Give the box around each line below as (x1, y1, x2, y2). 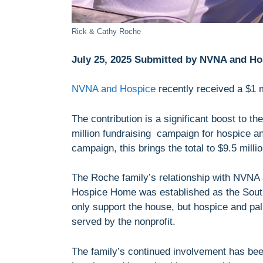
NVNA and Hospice (72, 83, 156, 95)
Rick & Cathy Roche (72, 27, 141, 36)
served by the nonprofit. (72, 216, 176, 228)
